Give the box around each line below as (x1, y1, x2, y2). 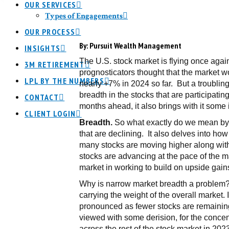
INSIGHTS (25, 43, 61, 53)
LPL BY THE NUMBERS (25, 76, 105, 86)
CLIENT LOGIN (25, 108, 76, 119)
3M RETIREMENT (25, 59, 85, 70)
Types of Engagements (45, 11, 123, 21)
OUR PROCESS (25, 27, 76, 37)
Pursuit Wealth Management (88, 40, 182, 51)
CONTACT (25, 92, 59, 102)
